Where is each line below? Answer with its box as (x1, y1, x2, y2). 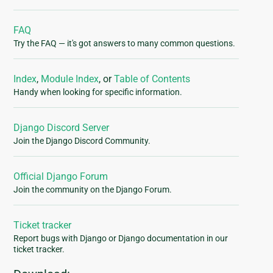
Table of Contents (114, 73, 191, 85)
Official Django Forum (13, 171, 108, 183)
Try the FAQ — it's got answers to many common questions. (13, 38, 236, 49)
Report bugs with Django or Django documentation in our (13, 233, 229, 244)
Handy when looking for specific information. (13, 87, 183, 97)
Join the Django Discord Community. (13, 136, 151, 146)
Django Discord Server (13, 122, 110, 134)
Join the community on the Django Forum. (13, 185, 172, 195)
